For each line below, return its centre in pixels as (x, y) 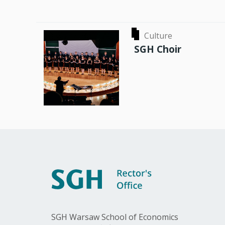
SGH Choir (158, 49)
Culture (158, 36)
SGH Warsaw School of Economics (115, 217)
